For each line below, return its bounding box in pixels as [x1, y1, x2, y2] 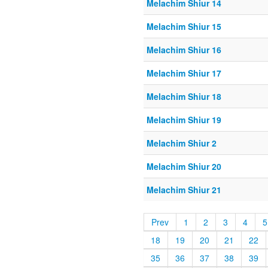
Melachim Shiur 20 [147, 160, 221, 173]
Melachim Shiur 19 [147, 114, 221, 126]
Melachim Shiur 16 [147, 44, 221, 56]
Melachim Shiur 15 [147, 20, 221, 33]
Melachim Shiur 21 [147, 184, 221, 196]
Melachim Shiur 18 [147, 90, 221, 103]
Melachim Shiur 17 [147, 67, 221, 80]
